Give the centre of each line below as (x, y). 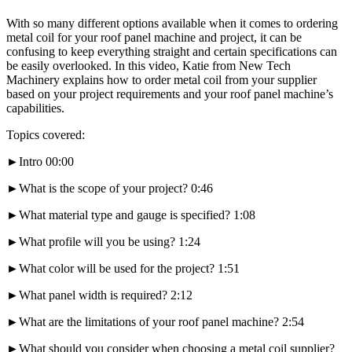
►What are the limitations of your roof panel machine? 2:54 (155, 322)
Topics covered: (46, 135)
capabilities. (35, 108)
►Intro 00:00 (40, 162)
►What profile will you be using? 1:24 (103, 242)
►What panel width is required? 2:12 (99, 295)
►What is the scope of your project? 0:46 (110, 189)
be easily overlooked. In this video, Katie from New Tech (148, 66)
